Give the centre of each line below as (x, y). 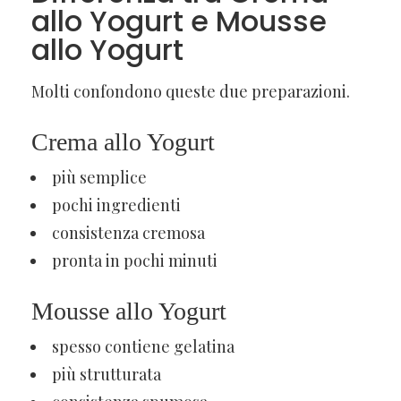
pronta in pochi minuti (135, 260)
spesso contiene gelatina (143, 346)
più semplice (99, 177)
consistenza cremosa (128, 232)
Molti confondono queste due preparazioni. (191, 91)
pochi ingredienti (116, 205)
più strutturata (107, 374)
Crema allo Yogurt (123, 141)
